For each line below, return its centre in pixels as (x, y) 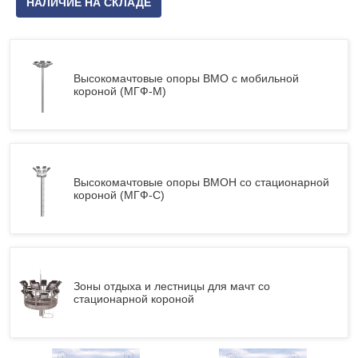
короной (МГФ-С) (119, 195)
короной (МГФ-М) (120, 91)
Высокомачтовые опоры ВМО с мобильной (186, 78)
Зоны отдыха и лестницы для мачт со (172, 286)
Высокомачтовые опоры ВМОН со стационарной (201, 182)
